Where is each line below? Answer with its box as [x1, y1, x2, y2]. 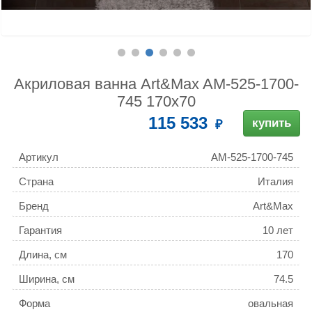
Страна [19, 175, 54, 188]
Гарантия [19, 224, 62, 237]
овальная [248, 297, 293, 310]
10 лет [263, 224, 293, 237]
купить [252, 116, 291, 130]
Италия [258, 175, 293, 188]
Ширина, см [19, 273, 75, 286]
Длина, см [19, 249, 67, 261]
